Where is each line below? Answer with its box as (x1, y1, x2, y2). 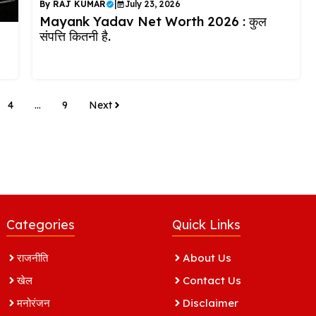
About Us (183, 250, 231, 265)
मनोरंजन (17, 296, 50, 310)
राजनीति (17, 250, 48, 265)
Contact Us (183, 273, 241, 287)
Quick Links (172, 216, 241, 233)
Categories (6, 216, 75, 233)
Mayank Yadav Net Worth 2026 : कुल (39, 13, 267, 30)
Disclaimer (183, 296, 238, 310)
